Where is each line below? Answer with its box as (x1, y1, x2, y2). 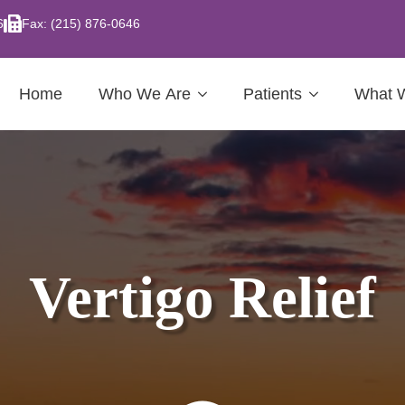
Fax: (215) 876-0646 (22, 16, 140, 31)
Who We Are (98, 85, 191, 103)
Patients (242, 85, 302, 103)
